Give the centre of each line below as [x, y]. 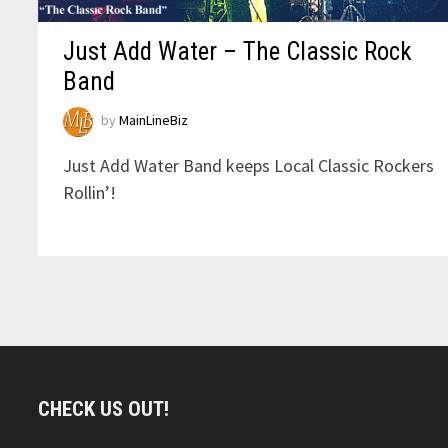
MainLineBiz [154, 120]
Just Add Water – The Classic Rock [238, 52]
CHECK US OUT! [104, 409]
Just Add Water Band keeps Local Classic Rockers [249, 166]
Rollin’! [90, 193]
